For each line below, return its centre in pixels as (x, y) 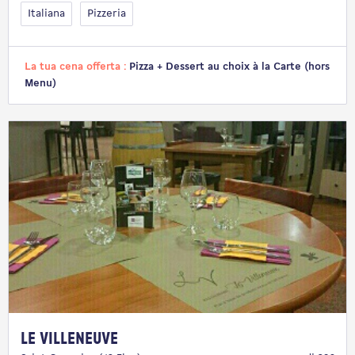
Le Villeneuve (69, 339)
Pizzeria (107, 13)
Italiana (46, 13)
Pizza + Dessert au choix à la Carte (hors (229, 67)
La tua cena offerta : (77, 67)
